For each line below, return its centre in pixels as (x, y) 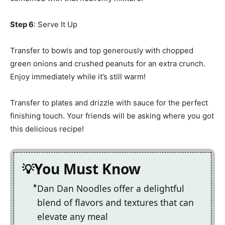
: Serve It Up (55, 25)
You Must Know (87, 169)
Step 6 (22, 25)
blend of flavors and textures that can (116, 203)
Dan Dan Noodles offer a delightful (111, 189)
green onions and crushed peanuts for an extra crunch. (108, 64)
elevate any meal (73, 217)
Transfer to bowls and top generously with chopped (102, 51)
